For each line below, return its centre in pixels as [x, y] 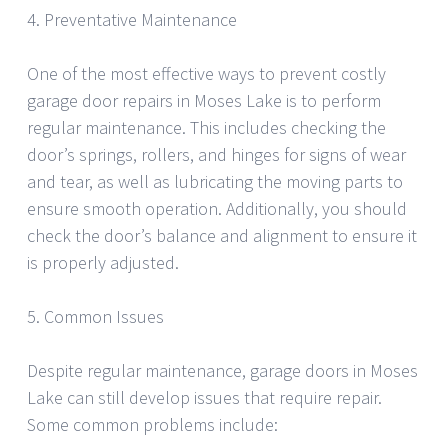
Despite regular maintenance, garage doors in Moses [222, 371]
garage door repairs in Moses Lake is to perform [204, 101]
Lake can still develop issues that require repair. [204, 398]
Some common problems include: [152, 425]
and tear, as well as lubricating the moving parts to [215, 182]
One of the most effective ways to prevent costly [206, 74]
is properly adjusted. [103, 263]
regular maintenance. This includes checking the [206, 128]
